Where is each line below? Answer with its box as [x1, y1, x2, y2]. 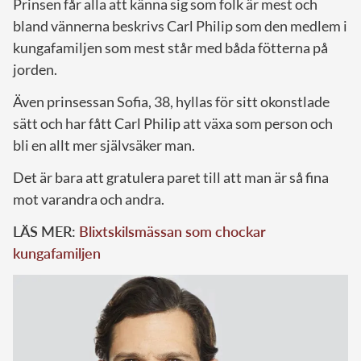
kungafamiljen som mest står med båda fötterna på [13, 39, 328, 57]
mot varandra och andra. [13, 190, 164, 209]
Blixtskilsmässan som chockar [79, 222, 266, 241]
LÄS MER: [13, 222, 79, 241]
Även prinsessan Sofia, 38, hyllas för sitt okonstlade [13, 93, 330, 111]
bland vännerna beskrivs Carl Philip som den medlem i [13, 17, 347, 35]
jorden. [13, 60, 57, 79]
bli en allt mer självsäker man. [13, 136, 195, 155]
